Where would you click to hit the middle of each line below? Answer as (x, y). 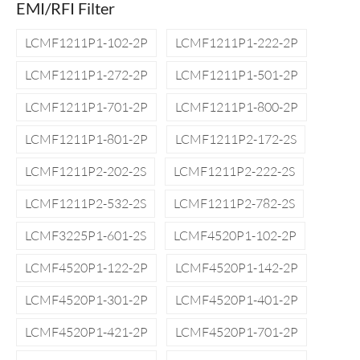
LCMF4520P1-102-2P (235, 236)
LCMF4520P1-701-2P (237, 332)
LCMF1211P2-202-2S (86, 172)
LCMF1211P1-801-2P (86, 139)
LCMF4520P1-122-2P (86, 268)
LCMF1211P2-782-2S (234, 204)
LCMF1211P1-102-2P (86, 43)
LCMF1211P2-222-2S (234, 172)
